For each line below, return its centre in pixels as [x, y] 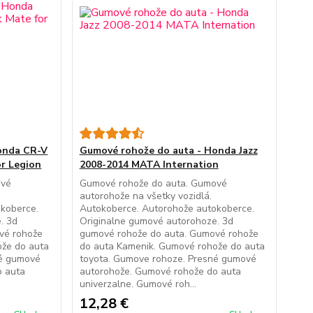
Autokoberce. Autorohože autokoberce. [167, 209]
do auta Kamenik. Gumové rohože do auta [172, 246]
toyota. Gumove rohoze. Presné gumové [168, 259]
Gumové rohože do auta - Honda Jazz [168, 151]
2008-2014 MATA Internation [149, 165]
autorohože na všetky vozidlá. [145, 196]
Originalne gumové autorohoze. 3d [156, 221]
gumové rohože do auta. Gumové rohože [169, 234]
